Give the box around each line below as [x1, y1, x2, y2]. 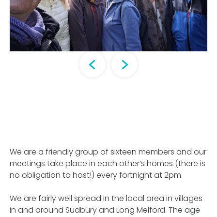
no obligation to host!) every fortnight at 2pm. [10, 170, 183, 181]
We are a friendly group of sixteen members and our [10, 146, 206, 158]
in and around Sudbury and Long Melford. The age [10, 204, 200, 216]
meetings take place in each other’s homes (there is [10, 158, 205, 170]
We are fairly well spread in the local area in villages [10, 193, 202, 204]
